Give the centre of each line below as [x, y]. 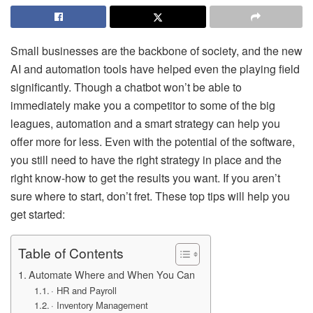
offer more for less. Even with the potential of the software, [153, 141]
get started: [38, 214]
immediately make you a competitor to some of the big [143, 105]
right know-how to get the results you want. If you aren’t [145, 178]
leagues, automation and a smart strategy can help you [145, 123]
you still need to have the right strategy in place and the [146, 160]
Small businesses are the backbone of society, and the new [156, 51]
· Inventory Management [100, 305]
